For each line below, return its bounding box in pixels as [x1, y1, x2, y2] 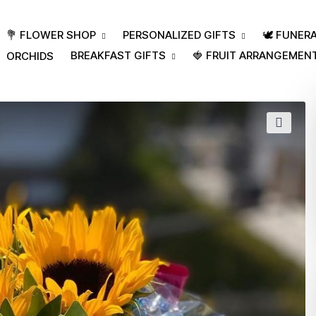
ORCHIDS [6, 49, 54, 63]
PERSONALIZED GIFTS [123, 28, 236, 42]
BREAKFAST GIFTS [71, 48, 166, 62]
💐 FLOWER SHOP [6, 28, 96, 42]
